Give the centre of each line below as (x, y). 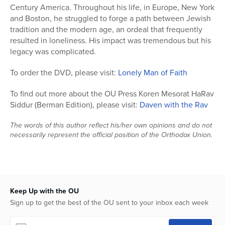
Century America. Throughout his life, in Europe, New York (112, 8)
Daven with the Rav (174, 105)
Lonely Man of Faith (153, 73)
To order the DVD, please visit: (64, 73)
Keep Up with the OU (44, 191)
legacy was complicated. (53, 52)
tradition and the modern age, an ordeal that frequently (106, 30)
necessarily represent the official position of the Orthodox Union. (111, 135)
